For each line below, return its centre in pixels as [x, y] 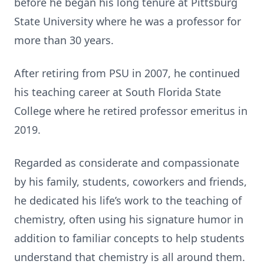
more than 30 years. [64, 40]
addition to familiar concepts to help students [129, 238]
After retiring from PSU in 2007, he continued [127, 73]
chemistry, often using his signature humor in [129, 219]
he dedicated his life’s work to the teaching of [128, 200]
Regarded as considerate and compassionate [127, 163]
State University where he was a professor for [128, 21]
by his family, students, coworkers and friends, [131, 181]
